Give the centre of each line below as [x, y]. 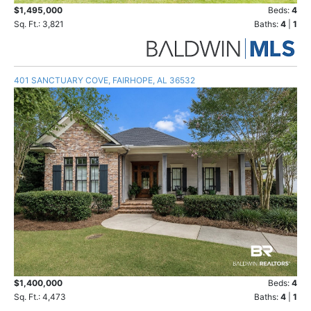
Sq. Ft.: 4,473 [40, 297]
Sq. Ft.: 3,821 [39, 24]
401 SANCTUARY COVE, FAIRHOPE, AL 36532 [104, 81]
